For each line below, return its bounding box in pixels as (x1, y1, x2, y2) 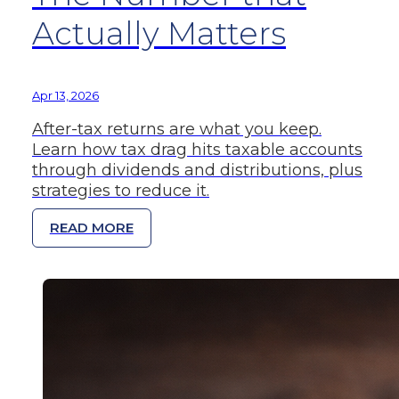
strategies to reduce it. (32, 181, 209, 201)
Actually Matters (32, 14, 286, 53)
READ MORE (49, 219, 134, 237)
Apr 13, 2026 (32, 88, 99, 103)
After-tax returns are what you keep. (32, 119, 322, 140)
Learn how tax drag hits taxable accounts (32, 140, 362, 160)
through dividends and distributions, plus (32, 160, 362, 181)
